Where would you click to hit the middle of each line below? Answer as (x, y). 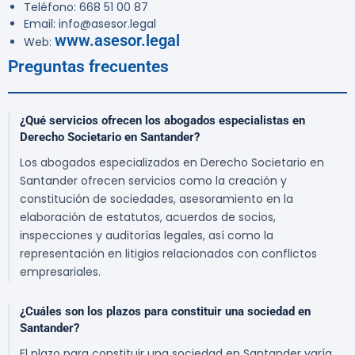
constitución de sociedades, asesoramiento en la (157, 199)
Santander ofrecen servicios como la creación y (153, 181)
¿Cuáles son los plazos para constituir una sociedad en (165, 312)
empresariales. (60, 272)
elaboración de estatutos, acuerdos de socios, (148, 218)
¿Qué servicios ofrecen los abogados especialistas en (162, 121)
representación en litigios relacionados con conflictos (168, 254)
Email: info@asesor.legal (90, 24)
